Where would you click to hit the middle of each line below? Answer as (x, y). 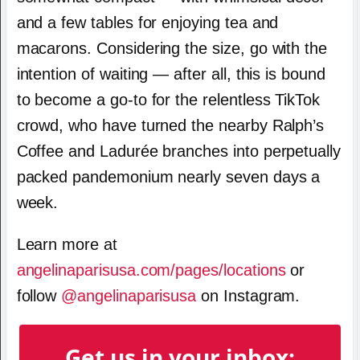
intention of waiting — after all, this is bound (171, 74)
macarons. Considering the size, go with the (172, 48)
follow (39, 295)
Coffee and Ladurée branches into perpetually (178, 151)
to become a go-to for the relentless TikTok (168, 99)
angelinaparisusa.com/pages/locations (151, 270)
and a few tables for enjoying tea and (147, 22)
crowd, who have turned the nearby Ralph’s (170, 125)
